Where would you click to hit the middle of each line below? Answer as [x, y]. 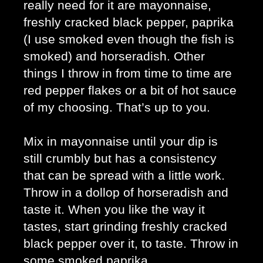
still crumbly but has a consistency [120, 158]
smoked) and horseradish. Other [114, 56]
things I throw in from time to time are [128, 73]
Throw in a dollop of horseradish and [126, 192]
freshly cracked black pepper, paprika [129, 22]
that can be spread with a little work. [124, 175]
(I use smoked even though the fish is [129, 39]
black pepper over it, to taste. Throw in [131, 243]
